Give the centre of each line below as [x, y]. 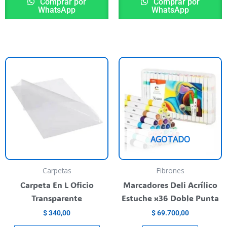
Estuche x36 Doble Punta [170, 198]
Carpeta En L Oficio [57, 185]
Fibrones [170, 171]
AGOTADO [170, 140]
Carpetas [57, 171]
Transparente [57, 198]
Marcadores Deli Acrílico [170, 185]
